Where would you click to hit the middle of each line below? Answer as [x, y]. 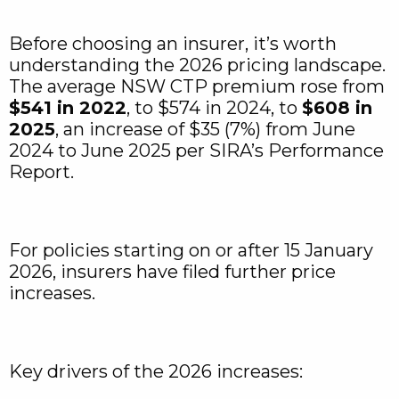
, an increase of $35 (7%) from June [205, 129]
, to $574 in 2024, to [214, 108]
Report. [44, 172]
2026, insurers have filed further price [172, 272]
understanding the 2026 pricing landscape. [197, 65]
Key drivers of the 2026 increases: [156, 371]
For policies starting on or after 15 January [191, 250]
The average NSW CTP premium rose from [197, 86]
